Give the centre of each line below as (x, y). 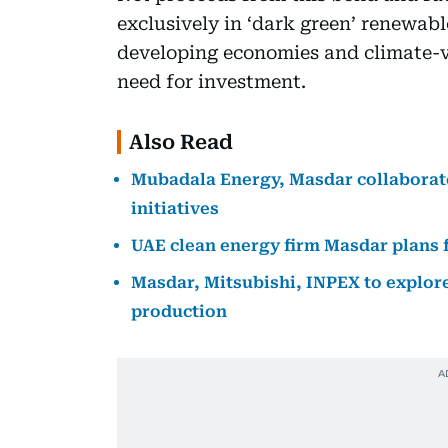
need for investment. (211, 81)
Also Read (181, 141)
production (179, 311)
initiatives (175, 208)
